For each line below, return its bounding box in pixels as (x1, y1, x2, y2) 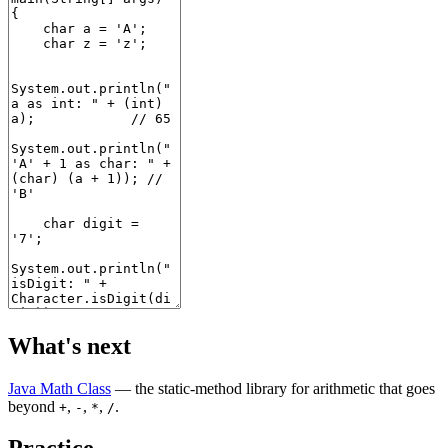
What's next (8, 332, 131, 359)
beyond (8, 397, 59, 415)
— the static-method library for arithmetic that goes (111, 379, 435, 397)
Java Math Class (8, 379, 111, 397)
